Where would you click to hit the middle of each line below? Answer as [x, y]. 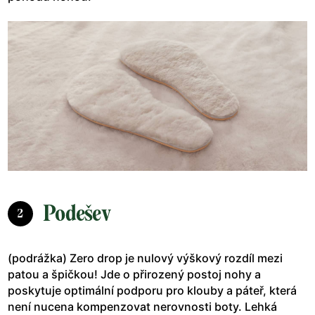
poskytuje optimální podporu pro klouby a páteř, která [152, 291]
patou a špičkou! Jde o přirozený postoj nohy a [134, 275]
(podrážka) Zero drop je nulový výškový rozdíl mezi [145, 258]
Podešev [77, 213]
